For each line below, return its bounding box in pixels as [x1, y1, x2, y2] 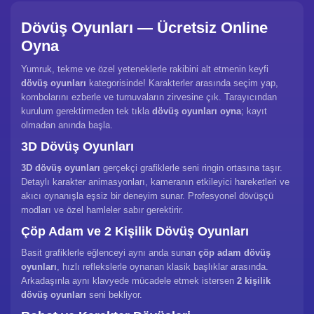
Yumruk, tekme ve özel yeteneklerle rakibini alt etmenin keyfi [21, 64, 268, 74]
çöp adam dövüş [198, 247, 271, 258]
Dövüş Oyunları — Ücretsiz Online [21, 19, 268, 36]
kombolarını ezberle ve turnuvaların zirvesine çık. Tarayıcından [21, 92, 277, 102]
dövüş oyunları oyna [152, 106, 241, 116]
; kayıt [241, 106, 267, 116]
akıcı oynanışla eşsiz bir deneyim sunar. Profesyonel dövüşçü [21, 191, 273, 201]
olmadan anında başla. [21, 120, 113, 130]
